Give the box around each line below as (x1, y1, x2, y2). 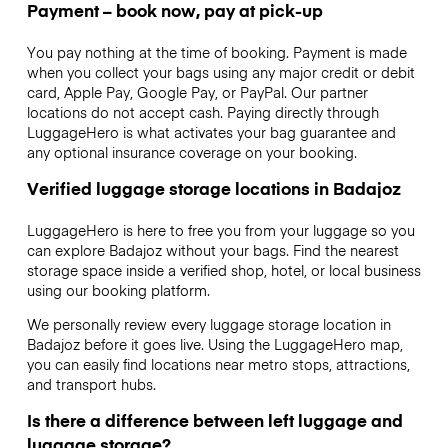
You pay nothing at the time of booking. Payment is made (26, 41, 407, 62)
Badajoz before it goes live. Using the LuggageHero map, (26, 334, 403, 355)
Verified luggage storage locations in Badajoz (26, 175, 401, 200)
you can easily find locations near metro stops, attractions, (26, 354, 410, 375)
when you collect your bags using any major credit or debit (26, 61, 415, 82)
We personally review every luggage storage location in (26, 314, 391, 335)
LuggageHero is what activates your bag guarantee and (26, 121, 396, 142)
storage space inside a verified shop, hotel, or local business (26, 259, 421, 280)
